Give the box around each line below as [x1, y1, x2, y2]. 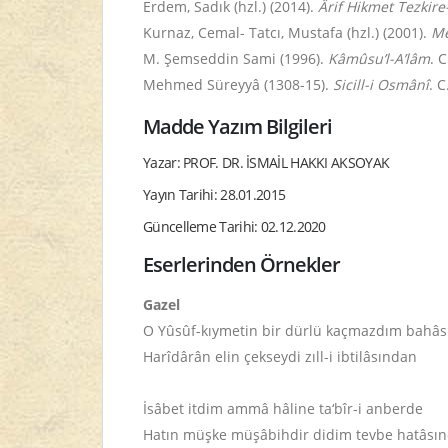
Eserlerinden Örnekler [143, 251, 341, 278]
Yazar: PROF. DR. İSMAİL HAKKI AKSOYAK [143, 153, 390, 172]
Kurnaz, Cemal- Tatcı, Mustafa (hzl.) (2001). [143, 23, 431, 42]
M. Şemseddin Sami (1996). [143, 49, 328, 68]
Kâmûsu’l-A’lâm [328, 49, 430, 68]
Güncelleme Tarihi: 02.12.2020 [143, 217, 326, 236]
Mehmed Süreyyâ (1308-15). [143, 75, 333, 94]
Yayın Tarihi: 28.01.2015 [143, 185, 286, 204]
